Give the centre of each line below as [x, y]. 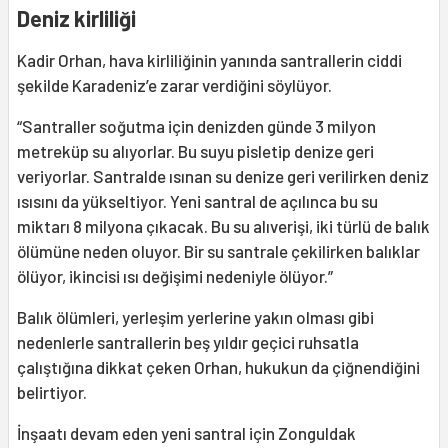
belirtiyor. [53, 392]
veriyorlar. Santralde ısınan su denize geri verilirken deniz [223, 176]
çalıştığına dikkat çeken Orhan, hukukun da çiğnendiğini [218, 367]
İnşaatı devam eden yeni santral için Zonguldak [186, 433]
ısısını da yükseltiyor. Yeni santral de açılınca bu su [197, 201]
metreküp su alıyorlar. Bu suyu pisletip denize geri [195, 151]
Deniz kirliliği [76, 18]
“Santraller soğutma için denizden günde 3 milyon [196, 126]
